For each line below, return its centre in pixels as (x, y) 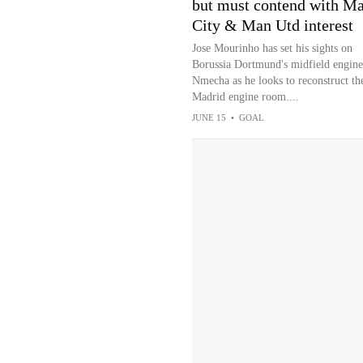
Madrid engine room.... (245, 97)
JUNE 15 (209, 117)
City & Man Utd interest (272, 25)
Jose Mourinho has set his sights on (272, 48)
